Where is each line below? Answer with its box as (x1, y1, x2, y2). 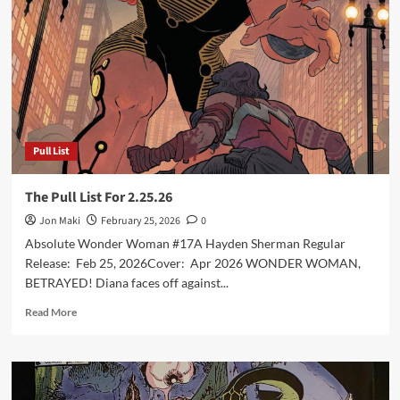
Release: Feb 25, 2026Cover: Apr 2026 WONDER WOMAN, (24, 255, 361, 271)
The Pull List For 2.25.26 (24, 187, 172, 207)
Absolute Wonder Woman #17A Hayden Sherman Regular (24, 236, 346, 251)
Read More (24, 305, 77, 319)
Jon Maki (38, 213, 80, 229)
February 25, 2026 (100, 213, 180, 229)
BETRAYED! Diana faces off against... (24, 275, 229, 290)
